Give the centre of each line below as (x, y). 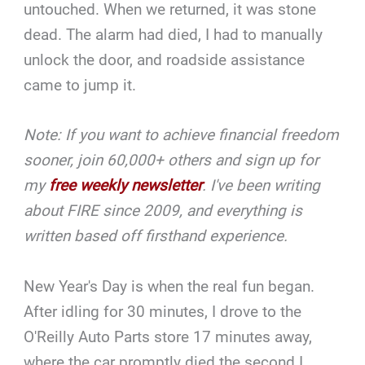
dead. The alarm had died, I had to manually (174, 34)
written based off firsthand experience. (156, 236)
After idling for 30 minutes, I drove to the (163, 311)
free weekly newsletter (126, 186)
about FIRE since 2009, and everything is (163, 211)
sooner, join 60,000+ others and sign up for (172, 161)
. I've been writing (262, 186)
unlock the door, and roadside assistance (165, 59)
